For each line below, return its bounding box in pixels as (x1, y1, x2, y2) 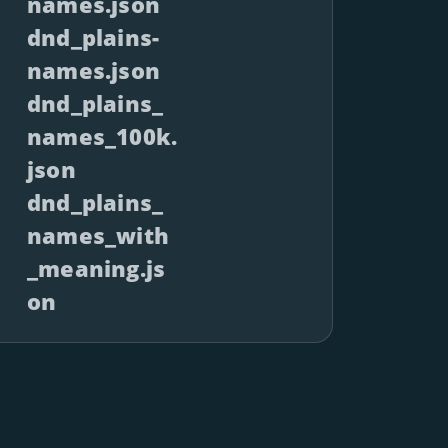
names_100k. (27, 121, 178, 151)
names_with (27, 220, 169, 250)
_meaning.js (27, 253, 166, 283)
